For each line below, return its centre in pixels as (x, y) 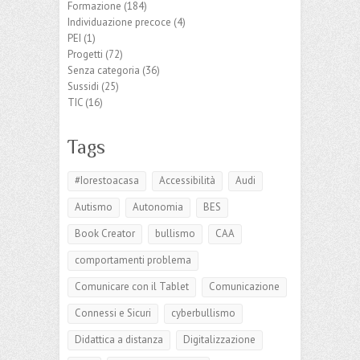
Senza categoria (104, 70)
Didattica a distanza (119, 339)
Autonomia (158, 207)
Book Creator (105, 233)
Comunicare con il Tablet (132, 286)
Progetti (85, 54)
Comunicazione (244, 286)
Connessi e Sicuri (113, 313)
